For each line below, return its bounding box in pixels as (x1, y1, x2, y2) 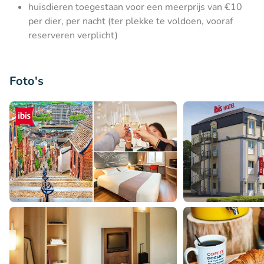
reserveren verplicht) (28, 29, 118, 42)
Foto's (9, 73, 44, 89)
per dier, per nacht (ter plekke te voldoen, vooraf (28, 15, 233, 28)
